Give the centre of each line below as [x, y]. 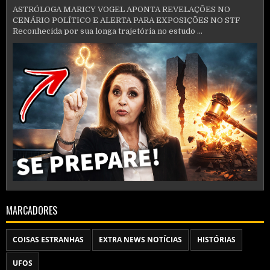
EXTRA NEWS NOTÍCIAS [140, 239]
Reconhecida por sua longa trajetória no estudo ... [108, 31]
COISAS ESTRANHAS [48, 239]
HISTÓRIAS [216, 239]
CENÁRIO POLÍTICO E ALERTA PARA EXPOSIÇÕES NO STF [126, 20]
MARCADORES [32, 210]
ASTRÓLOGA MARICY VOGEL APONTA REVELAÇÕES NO [121, 10]
